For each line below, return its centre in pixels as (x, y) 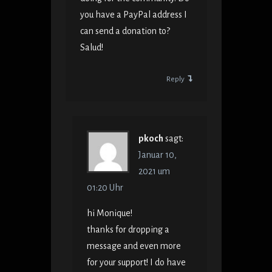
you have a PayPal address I (133, 15)
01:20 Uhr (105, 188)
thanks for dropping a (128, 230)
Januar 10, (158, 155)
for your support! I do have (137, 263)
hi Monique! (110, 213)
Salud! (91, 48)
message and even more (134, 246)
